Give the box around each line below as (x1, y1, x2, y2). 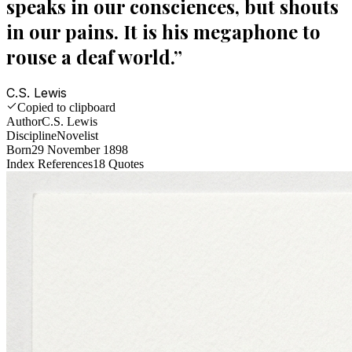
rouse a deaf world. (6, 43, 174, 69)
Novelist (57, 128, 98, 142)
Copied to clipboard (17, 100, 115, 114)
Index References (6, 156, 93, 170)
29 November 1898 (31, 142, 128, 156)
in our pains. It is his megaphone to (6, 18, 321, 44)
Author (6, 114, 42, 128)
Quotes (105, 156, 144, 170)
